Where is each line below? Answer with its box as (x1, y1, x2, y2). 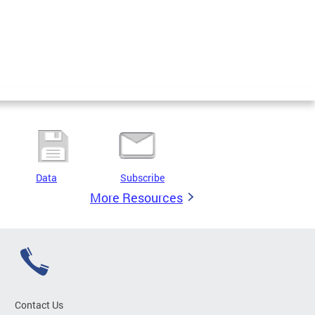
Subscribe (120, 170, 165, 184)
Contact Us (15, 297, 63, 311)
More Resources (90, 188, 183, 206)
